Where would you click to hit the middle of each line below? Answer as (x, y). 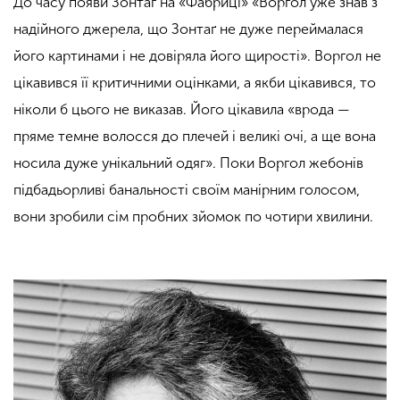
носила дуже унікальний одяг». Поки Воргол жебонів (188, 163)
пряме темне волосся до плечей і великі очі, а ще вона (195, 137)
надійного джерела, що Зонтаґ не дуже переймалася (188, 29)
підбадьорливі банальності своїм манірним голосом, (187, 190)
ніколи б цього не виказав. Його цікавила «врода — (182, 110)
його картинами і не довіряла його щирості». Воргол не (197, 56)
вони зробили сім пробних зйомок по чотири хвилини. (193, 217)
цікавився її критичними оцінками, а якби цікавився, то (195, 83)
